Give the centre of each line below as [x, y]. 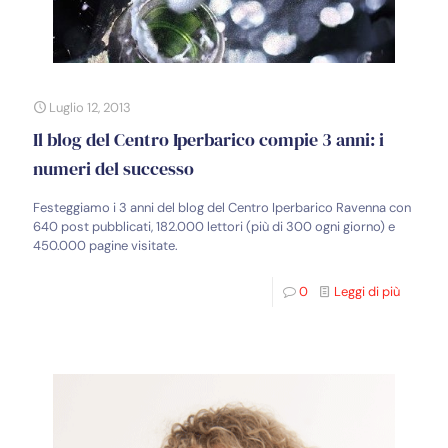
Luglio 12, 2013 [90, 108]
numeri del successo [113, 169]
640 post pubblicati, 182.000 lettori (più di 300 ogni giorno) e [214, 227]
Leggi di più [367, 292]
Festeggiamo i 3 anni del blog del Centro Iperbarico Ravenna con [222, 208]
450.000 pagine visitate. [105, 246]
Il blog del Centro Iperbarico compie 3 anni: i [208, 140]
